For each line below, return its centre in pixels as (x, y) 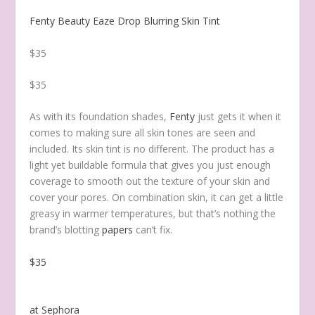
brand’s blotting (65, 230)
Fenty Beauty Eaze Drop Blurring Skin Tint (125, 21)
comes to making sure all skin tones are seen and (143, 133)
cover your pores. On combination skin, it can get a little (157, 198)
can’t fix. (153, 230)
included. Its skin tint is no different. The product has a (152, 149)
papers (116, 230)
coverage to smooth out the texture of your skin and (150, 181)
